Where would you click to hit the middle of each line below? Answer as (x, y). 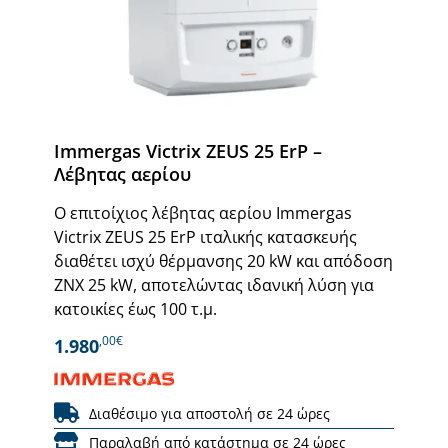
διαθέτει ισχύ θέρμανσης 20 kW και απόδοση (223, 260)
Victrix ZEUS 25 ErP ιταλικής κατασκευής (205, 236)
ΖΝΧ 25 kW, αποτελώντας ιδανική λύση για (214, 284)
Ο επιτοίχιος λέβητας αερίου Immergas (203, 212)
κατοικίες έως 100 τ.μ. (135, 308)
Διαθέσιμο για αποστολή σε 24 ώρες (209, 413)
